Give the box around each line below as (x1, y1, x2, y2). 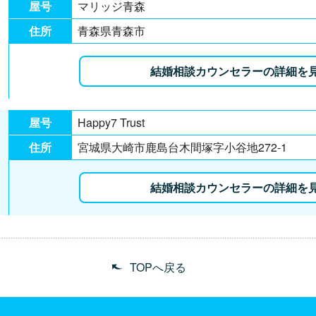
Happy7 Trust (78, 114, 147, 130)
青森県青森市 (78, 22, 148, 39)
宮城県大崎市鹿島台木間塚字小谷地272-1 (78, 138, 290, 155)
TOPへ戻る (130, 258, 186, 275)
